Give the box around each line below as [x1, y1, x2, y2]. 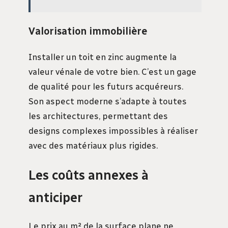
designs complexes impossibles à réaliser [28, 125, 198, 136]
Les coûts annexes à [28, 167, 149, 183]
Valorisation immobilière [28, 24, 147, 37]
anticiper [28, 189, 82, 205]
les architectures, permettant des [28, 110, 168, 121]
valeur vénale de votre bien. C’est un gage [28, 66, 196, 77]
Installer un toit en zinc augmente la [28, 51, 177, 62]
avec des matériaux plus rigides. [28, 140, 158, 151]
